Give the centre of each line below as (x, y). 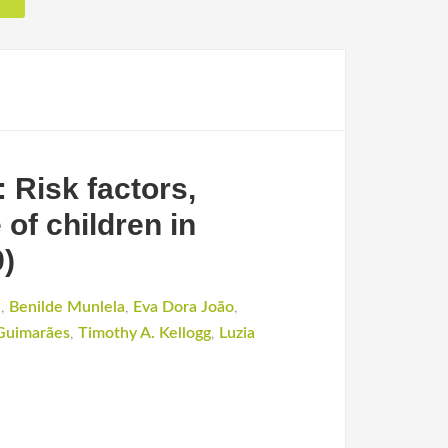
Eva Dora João (183, 307)
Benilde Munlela (67, 307)
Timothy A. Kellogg (144, 333)
